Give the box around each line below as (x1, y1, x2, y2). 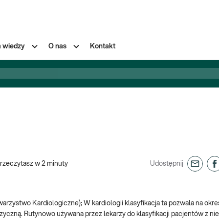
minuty (47, 160, 68, 167)
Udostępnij (150, 160, 183, 167)
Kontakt (90, 43, 115, 50)
